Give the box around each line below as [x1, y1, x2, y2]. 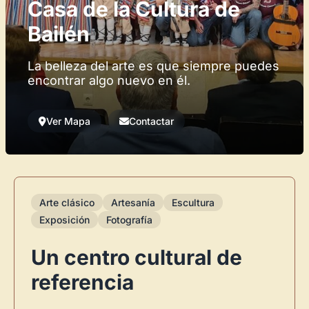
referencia [31, 270, 134, 295]
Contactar [129, 115, 174, 127]
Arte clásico [39, 197, 94, 208]
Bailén [28, 21, 90, 46]
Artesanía [111, 197, 155, 208]
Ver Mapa [46, 115, 90, 127]
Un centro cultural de [31, 245, 242, 270]
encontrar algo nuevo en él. [28, 73, 190, 88]
